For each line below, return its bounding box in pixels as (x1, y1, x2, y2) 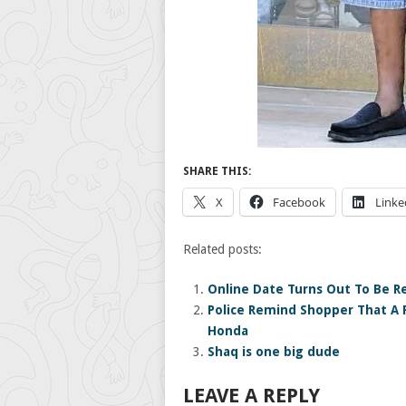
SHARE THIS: (183, 165, 251, 178)
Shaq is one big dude (207, 344, 340, 359)
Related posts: (183, 242, 262, 256)
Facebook (273, 194, 325, 210)
